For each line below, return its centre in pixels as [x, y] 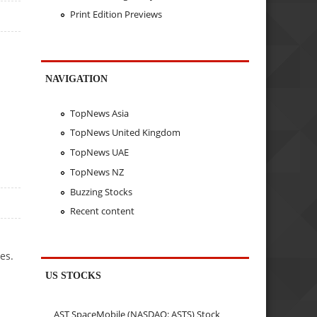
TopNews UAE [99, 152]
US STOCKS [74, 276]
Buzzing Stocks [101, 191]
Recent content [102, 211]
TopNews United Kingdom [125, 133]
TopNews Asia [99, 113]
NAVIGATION [77, 79]
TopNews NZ [97, 172]
